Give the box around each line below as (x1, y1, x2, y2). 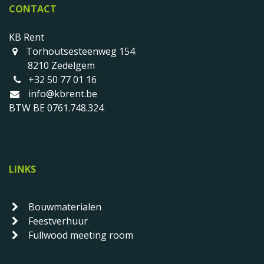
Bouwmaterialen (28, 200, 101, 214)
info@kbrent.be (28, 87, 97, 101)
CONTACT (9, 2, 57, 16)
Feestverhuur (28, 214, 88, 228)
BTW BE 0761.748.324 (9, 101, 104, 115)
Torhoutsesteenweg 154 (25, 45, 135, 58)
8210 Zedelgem (9, 59, 95, 72)
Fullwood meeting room (25, 229, 133, 242)
